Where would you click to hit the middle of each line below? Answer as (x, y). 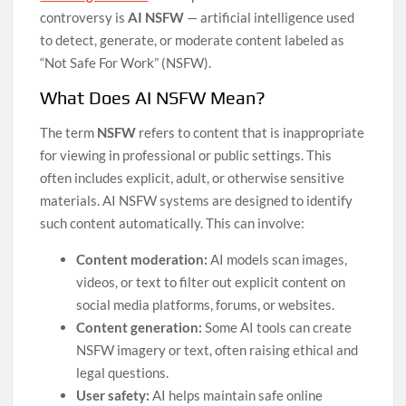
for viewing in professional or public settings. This (186, 155)
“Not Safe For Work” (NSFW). (126, 63)
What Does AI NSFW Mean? (153, 97)
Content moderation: (142, 259)
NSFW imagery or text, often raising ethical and (217, 350)
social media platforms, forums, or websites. (206, 304)
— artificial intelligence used (270, 17)
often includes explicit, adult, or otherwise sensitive (193, 178)
